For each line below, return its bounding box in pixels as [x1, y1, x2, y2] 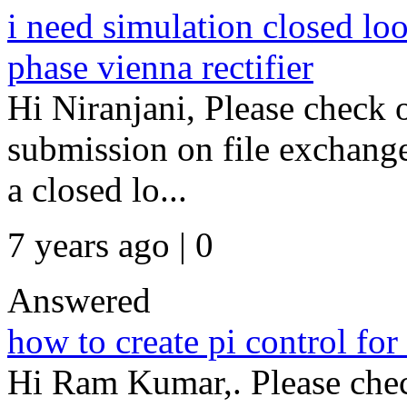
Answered [7, 281, 151, 320]
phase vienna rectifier [7, 47, 313, 86]
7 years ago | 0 [7, 225, 213, 264]
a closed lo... [7, 170, 187, 209]
